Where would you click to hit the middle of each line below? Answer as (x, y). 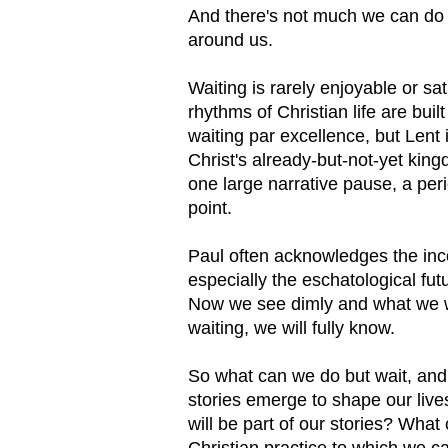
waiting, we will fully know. (291, 327)
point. (210, 207)
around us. (230, 39)
